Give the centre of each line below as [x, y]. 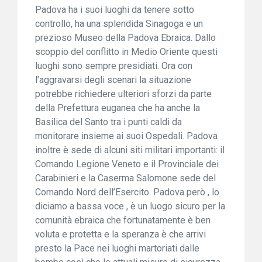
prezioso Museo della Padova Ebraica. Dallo [125, 38]
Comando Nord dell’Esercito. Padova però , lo [127, 192]
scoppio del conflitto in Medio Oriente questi [126, 52]
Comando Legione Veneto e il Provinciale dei [127, 164]
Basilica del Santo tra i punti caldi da [108, 122]
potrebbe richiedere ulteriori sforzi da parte [123, 94]
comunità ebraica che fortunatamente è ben [123, 220]
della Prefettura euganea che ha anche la [118, 108]
